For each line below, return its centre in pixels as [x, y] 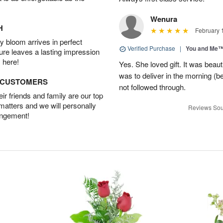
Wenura [164, 19]
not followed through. [152, 87]
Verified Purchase [151, 48]
